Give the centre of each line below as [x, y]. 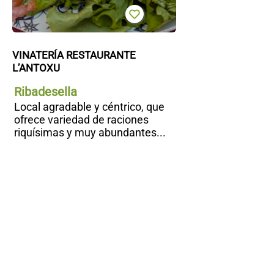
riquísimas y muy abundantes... [90, 133]
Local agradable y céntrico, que [89, 107]
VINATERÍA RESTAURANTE [74, 55]
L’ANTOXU [36, 68]
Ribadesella [46, 92]
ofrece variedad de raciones [81, 120]
